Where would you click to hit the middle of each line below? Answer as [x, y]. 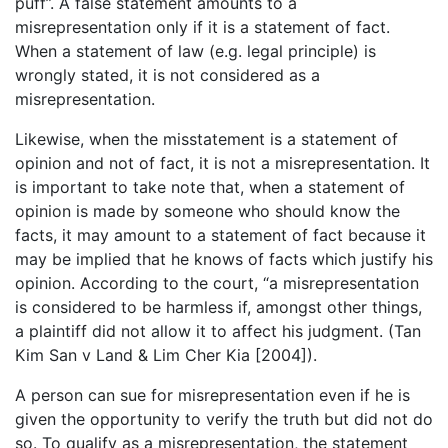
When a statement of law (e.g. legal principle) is [195, 50]
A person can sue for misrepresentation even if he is [212, 394]
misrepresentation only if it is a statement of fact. [202, 26]
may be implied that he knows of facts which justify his [224, 258]
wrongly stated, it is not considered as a [167, 74]
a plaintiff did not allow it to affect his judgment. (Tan [218, 330]
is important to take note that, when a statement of [210, 186]
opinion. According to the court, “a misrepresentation [217, 282]
